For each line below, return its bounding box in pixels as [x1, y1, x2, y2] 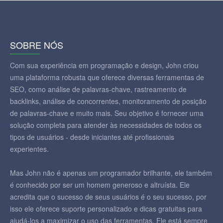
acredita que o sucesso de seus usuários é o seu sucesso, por [10, 192, 207, 202]
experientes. [10, 144, 49, 154]
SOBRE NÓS [10, 38, 63, 51]
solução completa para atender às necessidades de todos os [10, 120, 202, 130]
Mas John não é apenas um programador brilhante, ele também [10, 168, 212, 178]
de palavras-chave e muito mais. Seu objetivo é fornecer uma [10, 108, 204, 118]
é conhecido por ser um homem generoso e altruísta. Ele [10, 180, 190, 190]
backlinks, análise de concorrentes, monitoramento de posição [10, 96, 207, 106]
